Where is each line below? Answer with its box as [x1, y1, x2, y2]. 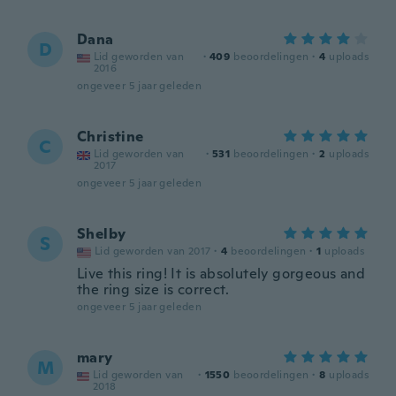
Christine [77, 127, 144, 146]
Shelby [77, 225, 126, 243]
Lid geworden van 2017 [95, 244, 211, 258]
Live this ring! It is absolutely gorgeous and [77, 264, 365, 283]
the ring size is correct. [77, 280, 229, 299]
